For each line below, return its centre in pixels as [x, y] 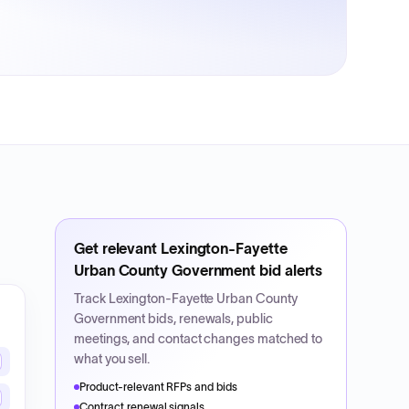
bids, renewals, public [209, 319]
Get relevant [117, 248]
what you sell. [112, 359]
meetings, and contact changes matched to [199, 339]
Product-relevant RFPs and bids [159, 387]
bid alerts [289, 270]
